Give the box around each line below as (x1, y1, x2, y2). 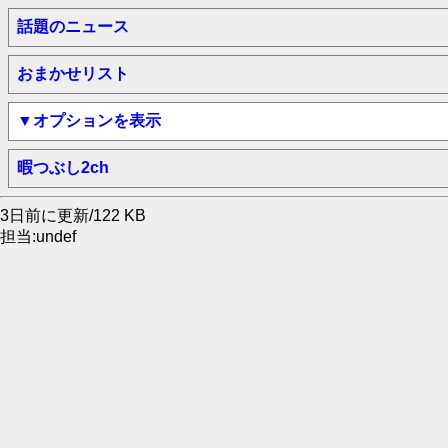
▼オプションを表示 (17, 112, 161, 129)
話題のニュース (17, 18, 129, 35)
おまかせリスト (17, 65, 129, 82)
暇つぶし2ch (17, 159, 109, 176)
